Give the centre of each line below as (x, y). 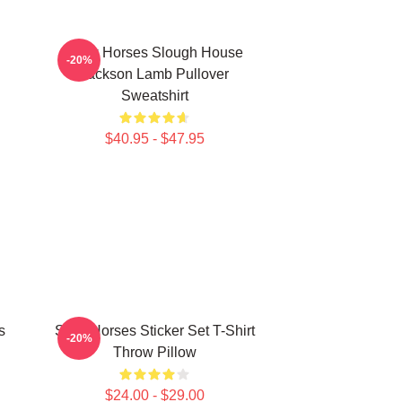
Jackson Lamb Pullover (154, 74)
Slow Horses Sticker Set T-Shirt (154, 331)
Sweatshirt (154, 96)
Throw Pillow (154, 352)
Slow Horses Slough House (154, 52)
